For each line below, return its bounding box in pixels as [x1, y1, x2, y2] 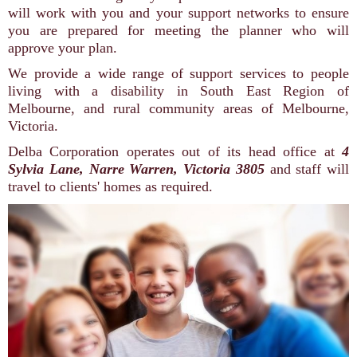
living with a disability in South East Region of [8, 83, 349, 99]
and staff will [264, 161, 349, 177]
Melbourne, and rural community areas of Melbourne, [8, 100, 349, 116]
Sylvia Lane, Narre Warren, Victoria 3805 [8, 161, 265, 177]
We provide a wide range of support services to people [8, 65, 349, 81]
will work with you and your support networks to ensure [8, 5, 349, 21]
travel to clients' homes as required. [8, 178, 213, 194]
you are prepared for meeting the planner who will [8, 22, 349, 38]
